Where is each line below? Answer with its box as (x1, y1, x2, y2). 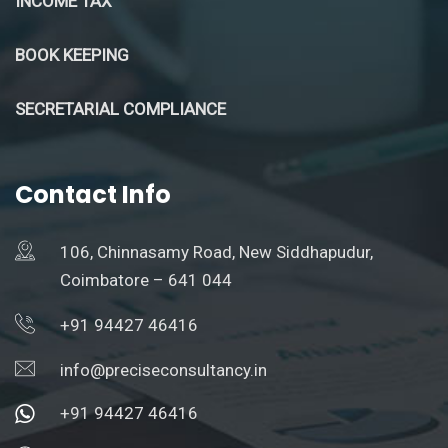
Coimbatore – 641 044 (60, 269, 232, 290)
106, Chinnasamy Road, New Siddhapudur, (60, 241, 373, 262)
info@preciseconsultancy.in (60, 359, 267, 380)
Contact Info (15, 177, 171, 211)
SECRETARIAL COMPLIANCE (15, 98, 226, 119)
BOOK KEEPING (15, 44, 133, 65)
